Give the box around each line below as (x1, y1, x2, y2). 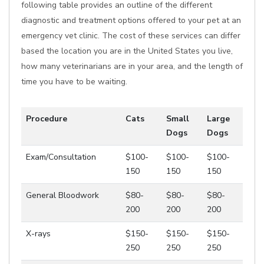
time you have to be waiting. (21, 76, 127, 87)
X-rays (26, 228, 51, 239)
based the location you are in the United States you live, (21, 45, 233, 57)
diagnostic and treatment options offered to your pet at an (21, 15, 241, 26)
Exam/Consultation (26, 151, 96, 163)
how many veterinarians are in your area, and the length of (21, 61, 243, 72)
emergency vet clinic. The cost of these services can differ (21, 30, 240, 41)
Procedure (26, 113, 67, 124)
